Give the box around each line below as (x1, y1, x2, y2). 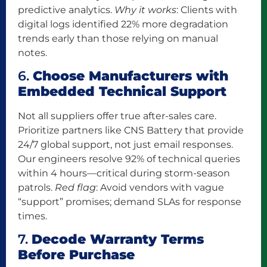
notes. (18, 46, 47, 58)
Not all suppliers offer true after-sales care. (18, 110, 216, 122)
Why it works (114, 4, 176, 15)
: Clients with (176, 4, 237, 15)
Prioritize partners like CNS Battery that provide (18, 124, 244, 136)
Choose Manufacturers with (33, 67, 228, 84)
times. (18, 210, 47, 222)
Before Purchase (18, 247, 135, 263)
